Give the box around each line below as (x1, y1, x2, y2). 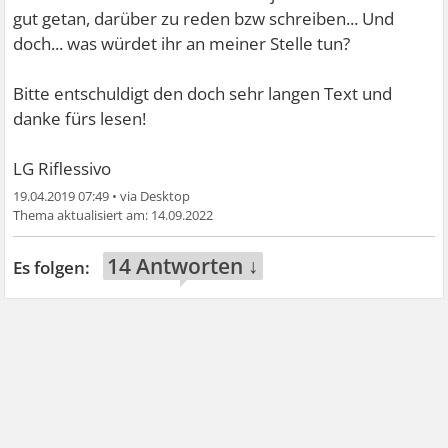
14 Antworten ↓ (107, 252, 260, 281)
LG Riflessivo (13, 157, 112, 181)
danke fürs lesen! (13, 107, 147, 131)
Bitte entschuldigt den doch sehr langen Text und (13, 82, 393, 106)
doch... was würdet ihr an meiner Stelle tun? (13, 32, 351, 56)
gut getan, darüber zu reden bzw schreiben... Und (13, 7, 395, 31)
